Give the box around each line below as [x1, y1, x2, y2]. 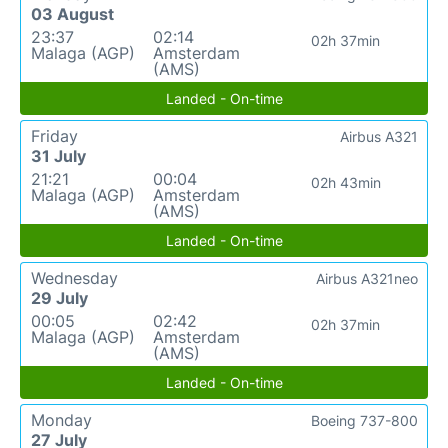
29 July [31, 288, 88, 308]
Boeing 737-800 [311, 412, 418, 429]
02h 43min [310, 174, 381, 191]
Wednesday [31, 268, 118, 288]
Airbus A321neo [316, 270, 418, 287]
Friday [31, 126, 78, 146]
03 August [31, 4, 114, 24]
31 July [31, 146, 86, 166]
